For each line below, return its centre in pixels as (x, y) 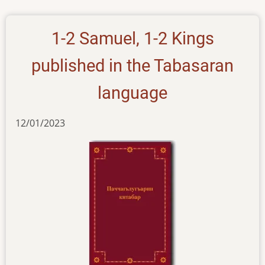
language (132, 93)
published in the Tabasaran (132, 65)
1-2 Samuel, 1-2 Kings (132, 38)
